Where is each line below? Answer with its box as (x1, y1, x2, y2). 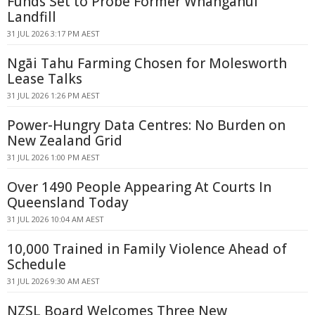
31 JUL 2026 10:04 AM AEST (7, 214, 104, 224)
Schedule (7, 255, 66, 274)
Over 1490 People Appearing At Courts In (7, 178, 271, 196)
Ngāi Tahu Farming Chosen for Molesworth (7, 54, 287, 72)
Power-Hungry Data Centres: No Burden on (7, 116, 285, 134)
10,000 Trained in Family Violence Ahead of (7, 240, 287, 258)
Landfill (7, 8, 56, 26)
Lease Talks (7, 70, 82, 88)
